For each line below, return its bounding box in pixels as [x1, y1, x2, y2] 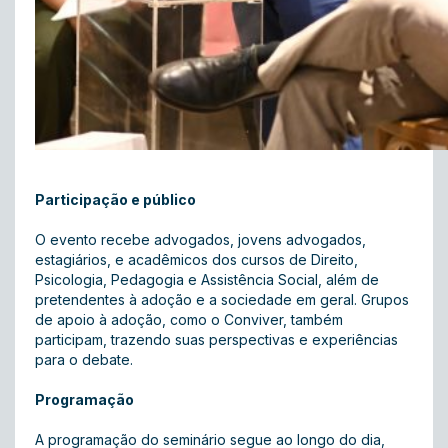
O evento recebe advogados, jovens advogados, [35, 231, 366, 248]
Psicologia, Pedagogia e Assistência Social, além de [35, 271, 379, 288]
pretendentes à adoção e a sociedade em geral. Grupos [35, 291, 409, 308]
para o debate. [35, 351, 133, 368]
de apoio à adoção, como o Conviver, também [35, 311, 343, 328]
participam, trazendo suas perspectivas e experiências [35, 331, 398, 348]
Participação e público [35, 191, 196, 208]
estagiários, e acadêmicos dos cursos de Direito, [35, 251, 358, 268]
